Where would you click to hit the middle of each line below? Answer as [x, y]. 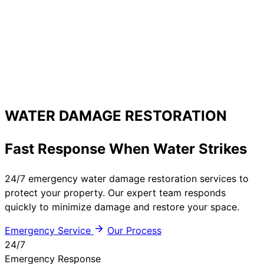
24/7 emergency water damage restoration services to [127, 178]
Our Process [134, 230]
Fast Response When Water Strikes [126, 148]
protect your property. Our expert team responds [115, 192]
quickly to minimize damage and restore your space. [122, 207]
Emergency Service [48, 230]
